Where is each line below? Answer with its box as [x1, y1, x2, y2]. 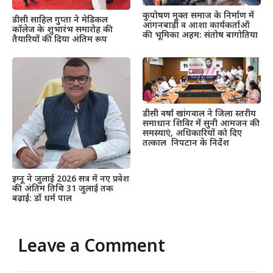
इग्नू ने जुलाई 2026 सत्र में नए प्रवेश [12, 174, 129, 186]
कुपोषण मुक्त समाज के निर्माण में [143, 10, 254, 22]
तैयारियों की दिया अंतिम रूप [12, 34, 107, 46]
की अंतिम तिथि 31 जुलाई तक [12, 183, 113, 196]
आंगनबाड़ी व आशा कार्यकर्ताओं [143, 19, 250, 32]
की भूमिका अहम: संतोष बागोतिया [143, 29, 258, 41]
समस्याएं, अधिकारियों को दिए [143, 128, 242, 140]
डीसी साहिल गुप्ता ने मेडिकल [12, 14, 108, 26]
